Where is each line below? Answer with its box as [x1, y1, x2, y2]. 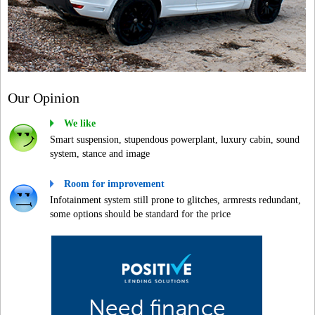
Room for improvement [64, 179, 165, 189]
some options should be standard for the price [50, 209, 231, 219]
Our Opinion [8, 90, 79, 105]
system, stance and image [50, 148, 150, 159]
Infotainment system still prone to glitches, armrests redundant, [50, 195, 301, 205]
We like [64, 118, 96, 129]
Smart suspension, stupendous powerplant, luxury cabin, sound [50, 134, 300, 145]
